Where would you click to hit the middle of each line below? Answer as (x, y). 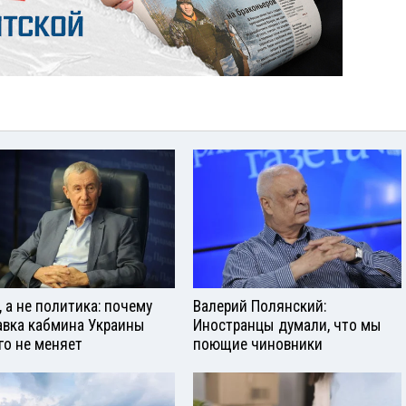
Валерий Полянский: (260, 306)
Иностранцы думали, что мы (287, 325)
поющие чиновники (258, 344)
